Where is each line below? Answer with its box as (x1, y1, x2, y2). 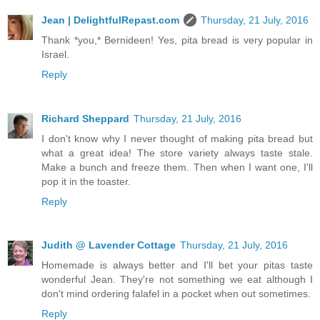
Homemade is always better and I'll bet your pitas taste (41, 259, 313, 271)
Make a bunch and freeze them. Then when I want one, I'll (41, 161, 313, 173)
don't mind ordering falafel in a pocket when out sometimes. (41, 288, 311, 300)
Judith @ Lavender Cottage (41, 239, 176, 251)
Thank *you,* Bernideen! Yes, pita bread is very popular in (41, 34, 313, 46)
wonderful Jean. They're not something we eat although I (41, 274, 313, 286)
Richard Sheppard (41, 112, 129, 124)
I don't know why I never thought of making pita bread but (41, 132, 313, 144)
